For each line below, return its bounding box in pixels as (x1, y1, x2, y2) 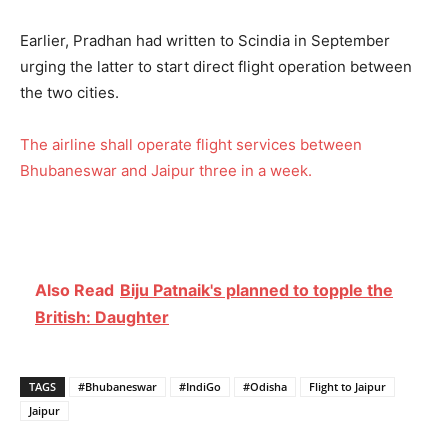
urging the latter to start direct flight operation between (20, 56, 412, 76)
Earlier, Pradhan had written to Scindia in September (20, 30, 390, 50)
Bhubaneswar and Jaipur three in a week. (20, 160, 312, 180)
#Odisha (243, 378, 287, 394)
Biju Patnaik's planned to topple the (120, 279, 393, 300)
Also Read (35, 279, 114, 300)
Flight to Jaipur (309, 378, 386, 394)
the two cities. (20, 82, 119, 102)
